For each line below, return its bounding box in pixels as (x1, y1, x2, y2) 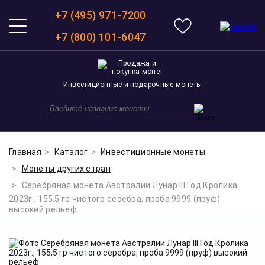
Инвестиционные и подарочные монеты (63, 80, 202, 89)
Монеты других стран (21, 164, 111, 173)
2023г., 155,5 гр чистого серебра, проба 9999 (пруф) (9, 194, 221, 203)
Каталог (54, 147, 88, 157)
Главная (9, 147, 41, 157)
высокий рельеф (9, 205, 77, 214)
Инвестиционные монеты (101, 147, 205, 157)
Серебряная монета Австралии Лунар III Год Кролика (21, 180, 238, 190)
